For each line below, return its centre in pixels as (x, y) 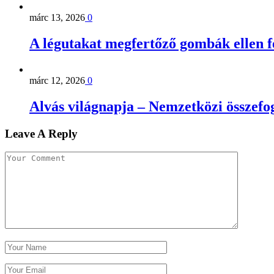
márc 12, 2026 (57, 80)
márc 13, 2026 (57, 17)
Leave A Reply (41, 133)
